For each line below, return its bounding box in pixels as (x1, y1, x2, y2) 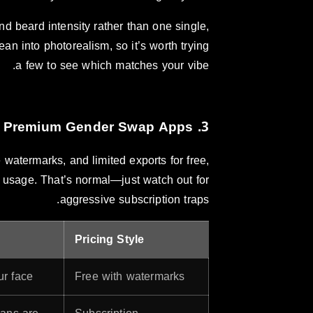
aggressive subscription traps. (59, 189, 210, 211)
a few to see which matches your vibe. (15, 54, 210, 76)
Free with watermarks (75, 265, 185, 288)
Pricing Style (75, 228, 145, 251)
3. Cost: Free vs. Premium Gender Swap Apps (201, 115, 210, 140)
